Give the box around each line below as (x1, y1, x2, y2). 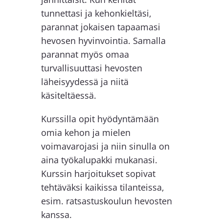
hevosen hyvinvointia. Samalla (41, 34, 166, 46)
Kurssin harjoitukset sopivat (41, 167, 155, 179)
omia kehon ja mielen (41, 126, 131, 138)
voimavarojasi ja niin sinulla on (41, 140, 170, 152)
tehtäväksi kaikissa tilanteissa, (41, 181, 164, 193)
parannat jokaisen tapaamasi (41, 21, 160, 33)
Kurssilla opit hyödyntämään (41, 112, 159, 125)
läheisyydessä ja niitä (41, 75, 129, 88)
